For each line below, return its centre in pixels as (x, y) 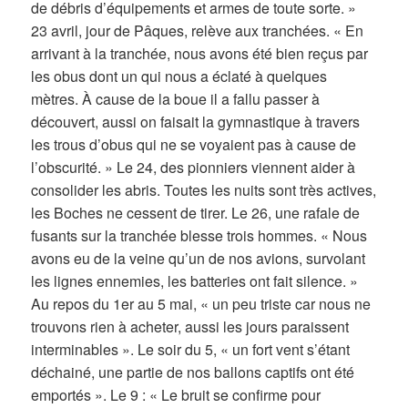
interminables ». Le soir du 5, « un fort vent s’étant (191, 350)
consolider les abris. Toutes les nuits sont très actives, (204, 190)
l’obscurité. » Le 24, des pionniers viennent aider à (194, 168)
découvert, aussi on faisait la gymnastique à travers (196, 122)
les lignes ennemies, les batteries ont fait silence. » (195, 281)
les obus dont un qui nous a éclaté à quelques (179, 76)
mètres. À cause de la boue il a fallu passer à (176, 99)
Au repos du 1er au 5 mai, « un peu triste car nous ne (201, 304)
